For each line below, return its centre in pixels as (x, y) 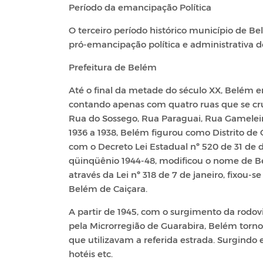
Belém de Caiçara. (108, 188)
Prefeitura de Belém (113, 67)
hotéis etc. (91, 253)
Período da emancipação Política (140, 7)
